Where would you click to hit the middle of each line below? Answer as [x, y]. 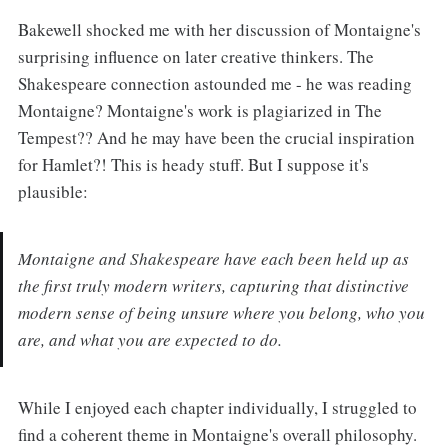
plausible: [52, 191]
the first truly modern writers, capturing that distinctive [213, 286]
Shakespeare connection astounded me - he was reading [214, 83]
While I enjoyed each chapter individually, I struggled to [217, 407]
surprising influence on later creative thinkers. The [195, 56]
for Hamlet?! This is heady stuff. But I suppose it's [193, 164]
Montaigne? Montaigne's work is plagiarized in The [199, 110]
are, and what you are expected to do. [149, 340]
